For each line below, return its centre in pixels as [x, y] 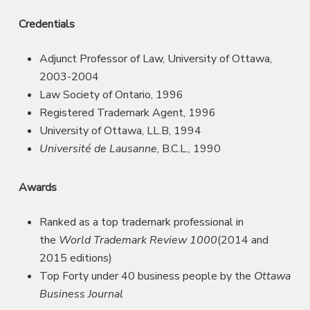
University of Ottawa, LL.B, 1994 [120, 130]
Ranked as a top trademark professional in [141, 222]
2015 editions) [75, 258]
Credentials [46, 24]
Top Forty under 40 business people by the [146, 276]
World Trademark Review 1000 [138, 240]
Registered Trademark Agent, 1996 [127, 112]
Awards [37, 187]
